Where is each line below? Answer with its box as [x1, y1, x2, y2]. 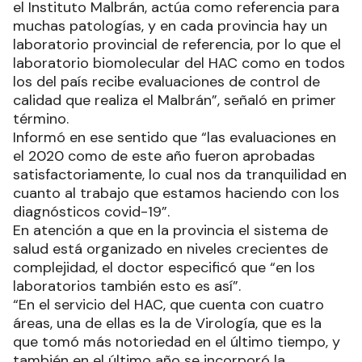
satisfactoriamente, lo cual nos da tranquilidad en [13, 164, 347, 184]
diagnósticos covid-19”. [13, 201, 170, 221]
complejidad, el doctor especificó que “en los [13, 257, 315, 277]
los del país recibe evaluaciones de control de [13, 71, 320, 91]
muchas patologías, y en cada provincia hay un [13, 15, 327, 36]
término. [13, 108, 69, 128]
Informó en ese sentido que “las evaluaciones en [13, 127, 336, 147]
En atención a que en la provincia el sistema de [13, 220, 328, 240]
